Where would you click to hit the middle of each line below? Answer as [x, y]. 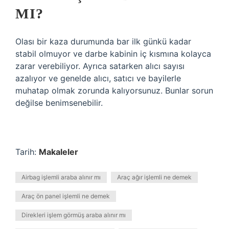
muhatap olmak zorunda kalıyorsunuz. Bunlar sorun [114, 90]
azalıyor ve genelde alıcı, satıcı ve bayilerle [98, 78]
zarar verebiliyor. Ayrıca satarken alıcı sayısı [100, 66]
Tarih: [27, 152]
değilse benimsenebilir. [59, 103]
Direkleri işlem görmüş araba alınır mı [74, 215]
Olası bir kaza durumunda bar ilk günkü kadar [103, 41]
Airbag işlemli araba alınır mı [61, 177]
